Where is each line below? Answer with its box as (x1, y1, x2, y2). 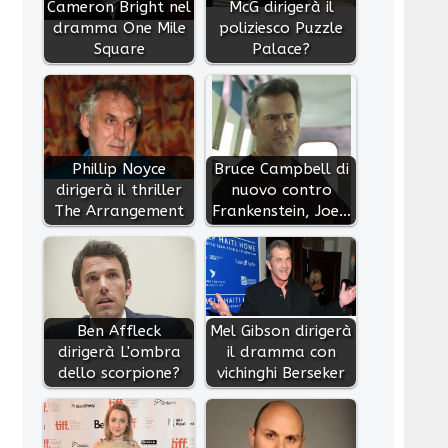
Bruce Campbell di (213, 159, 349, 178)
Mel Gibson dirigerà (210, 321, 353, 340)
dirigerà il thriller (56, 180, 183, 199)
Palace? (252, 39, 311, 58)
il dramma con (226, 342, 336, 361)
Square (93, 39, 145, 58)
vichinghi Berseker (217, 363, 346, 382)
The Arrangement (54, 201, 185, 220)
